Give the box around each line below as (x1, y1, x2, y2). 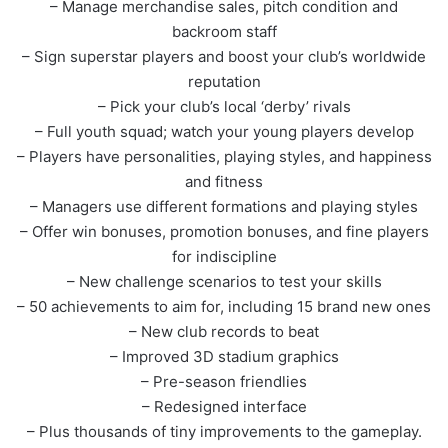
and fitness (185, 172, 263, 192)
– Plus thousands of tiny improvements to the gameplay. (26, 422, 422, 442)
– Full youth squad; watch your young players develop (34, 122, 414, 142)
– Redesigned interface (141, 397, 307, 417)
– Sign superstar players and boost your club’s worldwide (22, 47, 426, 67)
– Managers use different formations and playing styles (30, 197, 418, 217)
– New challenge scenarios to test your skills (66, 272, 382, 292)
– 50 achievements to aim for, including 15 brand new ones (17, 297, 431, 317)
